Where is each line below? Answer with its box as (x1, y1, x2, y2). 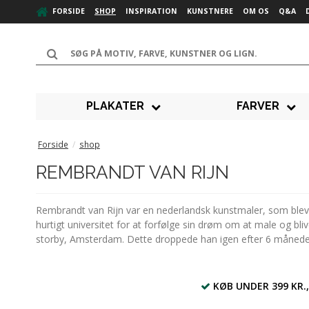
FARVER (237, 99, 280, 113)
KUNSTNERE (187, 6, 233, 17)
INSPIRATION (126, 6, 177, 17)
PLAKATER (86, 99, 144, 113)
